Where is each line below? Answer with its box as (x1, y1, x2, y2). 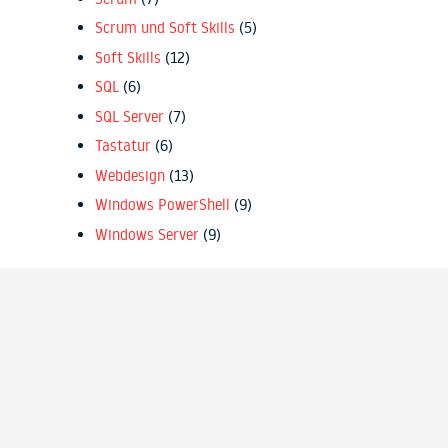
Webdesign (95, 165, 165, 185)
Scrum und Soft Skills (95, 18, 235, 38)
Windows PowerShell (95, 195, 230, 215)
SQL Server (95, 106, 164, 126)
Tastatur (95, 136, 151, 156)
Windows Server (95, 224, 199, 244)
